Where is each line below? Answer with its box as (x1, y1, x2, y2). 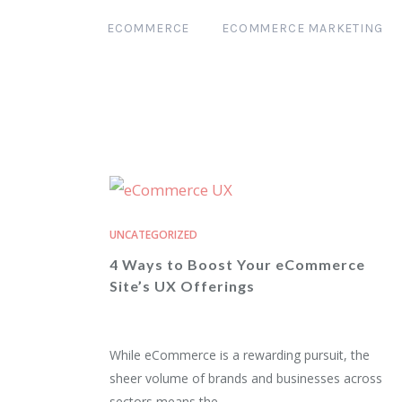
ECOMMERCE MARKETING (222, 21, 383, 36)
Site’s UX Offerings (109, 277, 255, 294)
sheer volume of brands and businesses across (109, 370, 382, 387)
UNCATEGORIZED (109, 227, 197, 242)
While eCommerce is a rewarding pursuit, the (109, 346, 370, 363)
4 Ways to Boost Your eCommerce (109, 256, 365, 273)
